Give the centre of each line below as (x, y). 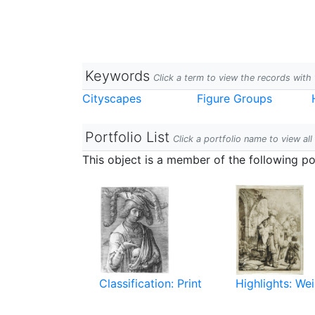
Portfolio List (127, 137)
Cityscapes (112, 98)
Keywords (117, 76)
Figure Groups (234, 98)
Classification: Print (150, 283)
